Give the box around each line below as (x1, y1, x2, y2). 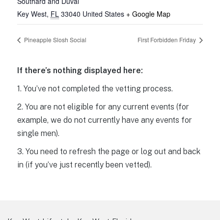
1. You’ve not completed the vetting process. (17, 83, 173, 93)
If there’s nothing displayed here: (17, 65, 143, 75)
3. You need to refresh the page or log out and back (17, 146, 200, 156)
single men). (17, 128, 59, 138)
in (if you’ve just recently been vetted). (17, 160, 152, 169)
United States (82, 8, 124, 19)
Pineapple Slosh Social (23, 35, 86, 44)
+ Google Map (126, 8, 170, 19)
